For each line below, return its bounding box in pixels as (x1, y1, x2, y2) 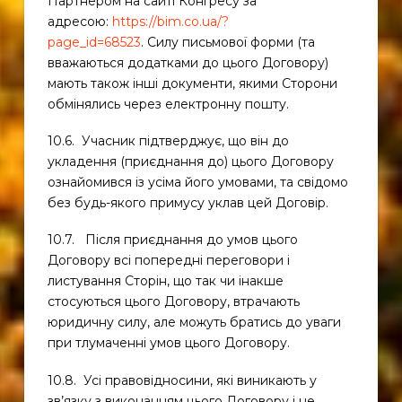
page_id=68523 (47, 33, 141, 50)
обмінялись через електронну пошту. (47, 95, 289, 112)
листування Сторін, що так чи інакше (47, 273, 284, 290)
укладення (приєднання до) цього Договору (47, 153, 334, 170)
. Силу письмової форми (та (140, 33, 315, 50)
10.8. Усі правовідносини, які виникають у (47, 371, 317, 389)
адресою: (47, 13, 112, 30)
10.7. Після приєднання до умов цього (47, 232, 298, 249)
